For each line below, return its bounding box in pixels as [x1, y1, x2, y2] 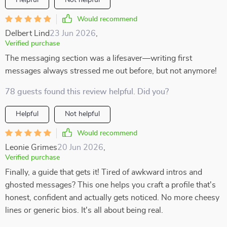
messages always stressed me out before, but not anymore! [5, 67, 217, 75]
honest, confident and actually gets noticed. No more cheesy [5, 194, 219, 202]
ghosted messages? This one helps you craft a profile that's [5, 181, 216, 189]
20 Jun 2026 [57, 143, 103, 152]
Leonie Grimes [5, 143, 57, 152]
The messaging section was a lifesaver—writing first [5, 54, 192, 62]
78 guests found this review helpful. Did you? [5, 88, 169, 96]
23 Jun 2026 [50, 29, 96, 37]
